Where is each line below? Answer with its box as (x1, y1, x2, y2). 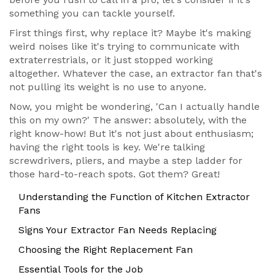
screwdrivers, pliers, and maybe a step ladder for (9, 155, 242, 167)
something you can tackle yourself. (9, 7, 175, 20)
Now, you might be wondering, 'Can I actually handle (9, 101, 260, 113)
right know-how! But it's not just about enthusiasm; (9, 128, 254, 140)
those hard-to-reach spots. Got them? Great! (9, 168, 220, 180)
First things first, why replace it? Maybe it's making (9, 27, 251, 39)
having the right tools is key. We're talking (9, 141, 205, 153)
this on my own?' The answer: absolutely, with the (9, 114, 247, 126)
